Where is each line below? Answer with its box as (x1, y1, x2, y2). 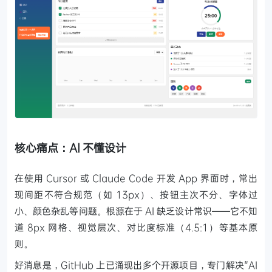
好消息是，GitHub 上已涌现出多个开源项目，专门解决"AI (15, 258, 257, 271)
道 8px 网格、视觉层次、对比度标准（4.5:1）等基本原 (15, 220, 257, 233)
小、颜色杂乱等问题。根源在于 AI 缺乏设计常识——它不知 (15, 204, 257, 217)
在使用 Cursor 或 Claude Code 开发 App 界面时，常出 (15, 171, 257, 184)
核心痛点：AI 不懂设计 (15, 140, 126, 155)
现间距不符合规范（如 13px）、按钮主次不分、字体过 (15, 188, 257, 200)
